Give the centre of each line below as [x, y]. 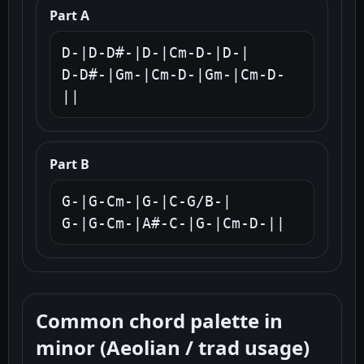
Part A [69, 16]
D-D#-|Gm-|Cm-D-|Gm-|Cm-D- [173, 75]
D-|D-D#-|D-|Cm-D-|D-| [156, 53]
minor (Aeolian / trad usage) [173, 348]
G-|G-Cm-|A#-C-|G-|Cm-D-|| [173, 223]
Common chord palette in [159, 321]
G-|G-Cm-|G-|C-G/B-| [147, 201]
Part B [69, 165]
